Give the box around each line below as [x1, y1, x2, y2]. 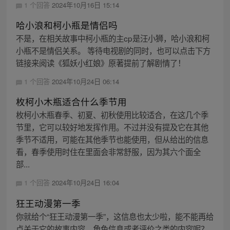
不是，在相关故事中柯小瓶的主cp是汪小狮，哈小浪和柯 [15, 32, 209, 44]
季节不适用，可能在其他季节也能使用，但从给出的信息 [15, 133, 208, 145]
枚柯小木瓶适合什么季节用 [15, 95, 127, 108]
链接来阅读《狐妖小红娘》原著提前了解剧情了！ [15, 57, 185, 69]
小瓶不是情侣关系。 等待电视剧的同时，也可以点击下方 [15, 45, 210, 56]
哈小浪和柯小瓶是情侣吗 [15, 18, 118, 32]
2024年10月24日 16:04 [51, 178, 119, 188]
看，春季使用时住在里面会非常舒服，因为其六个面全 [15, 146, 201, 158]
